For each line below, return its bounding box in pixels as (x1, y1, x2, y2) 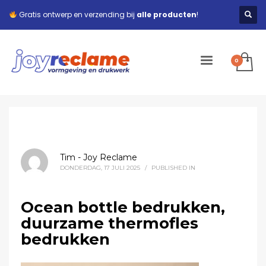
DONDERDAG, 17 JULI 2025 (60, 164, 140, 172)
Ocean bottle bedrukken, (21, 198, 225, 217)
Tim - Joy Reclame (60, 152, 137, 163)
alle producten (136, 9, 197, 20)
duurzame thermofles (21, 214, 198, 233)
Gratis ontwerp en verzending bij (17, 9, 137, 20)
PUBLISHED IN (151, 164, 195, 172)
